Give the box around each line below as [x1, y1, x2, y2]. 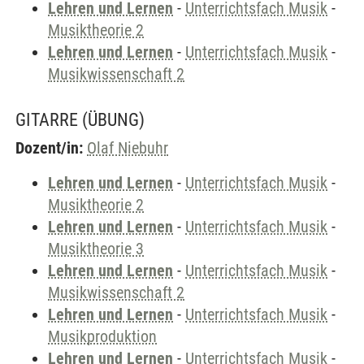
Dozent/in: [15, 138, 83, 158]
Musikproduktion [48, 327, 157, 346]
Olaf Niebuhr [87, 138, 168, 158]
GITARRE [15, 110, 78, 130]
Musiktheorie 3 [48, 239, 144, 258]
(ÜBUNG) [82, 110, 145, 130]
